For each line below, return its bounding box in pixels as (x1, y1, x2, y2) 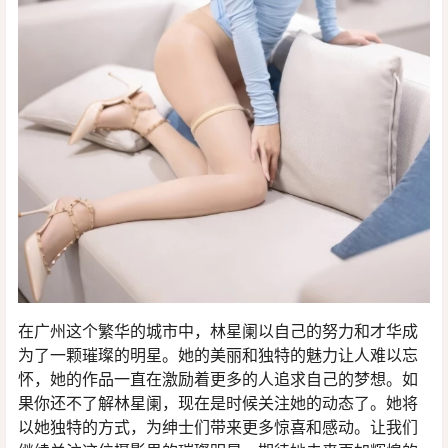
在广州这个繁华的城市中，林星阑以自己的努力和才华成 (18, 320, 418, 341)
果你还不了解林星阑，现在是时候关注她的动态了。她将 (18, 392, 418, 413)
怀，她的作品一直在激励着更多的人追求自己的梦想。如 (18, 368, 418, 389)
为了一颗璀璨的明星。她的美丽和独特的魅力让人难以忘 (18, 344, 418, 365)
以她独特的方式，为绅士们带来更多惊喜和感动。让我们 (18, 416, 418, 437)
